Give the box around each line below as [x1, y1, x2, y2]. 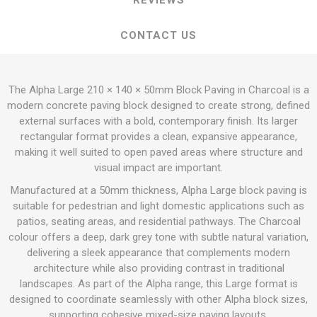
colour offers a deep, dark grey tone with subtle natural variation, [8, 231, 309, 243]
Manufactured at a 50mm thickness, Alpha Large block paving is [10, 184, 307, 197]
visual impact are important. [94, 161, 223, 174]
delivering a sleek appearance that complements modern [27, 246, 290, 259]
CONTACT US [120, 29, 197, 42]
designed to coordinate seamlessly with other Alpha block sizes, [9, 293, 308, 306]
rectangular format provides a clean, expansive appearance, [20, 130, 297, 143]
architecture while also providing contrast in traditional [33, 262, 284, 275]
